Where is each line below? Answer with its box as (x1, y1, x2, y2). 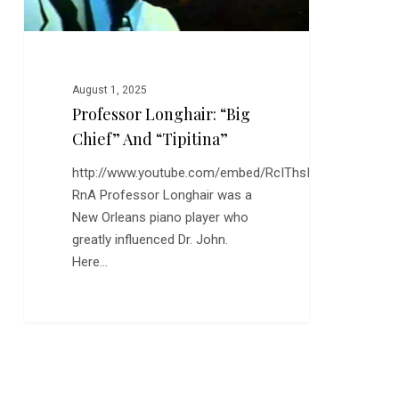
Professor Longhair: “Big (72, 103, 251, 126)
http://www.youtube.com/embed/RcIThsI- (72, 165, 316, 182)
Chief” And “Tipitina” (72, 128, 229, 151)
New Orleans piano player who (72, 209, 249, 226)
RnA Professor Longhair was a (72, 187, 253, 204)
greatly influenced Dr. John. (72, 232, 229, 248)
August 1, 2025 (72, 84, 148, 97)
